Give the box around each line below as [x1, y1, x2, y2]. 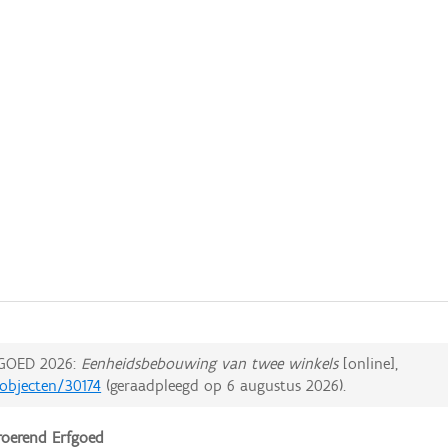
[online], [338, 354, 399, 374]
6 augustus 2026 [227, 376, 340, 396]
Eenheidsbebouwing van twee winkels [81, 354, 339, 374]
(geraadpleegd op [101, 376, 228, 396]
